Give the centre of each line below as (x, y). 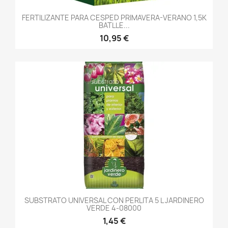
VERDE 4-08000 (114, 208)
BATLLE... (114, 25)
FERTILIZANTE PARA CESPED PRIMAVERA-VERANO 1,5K (114, 18)
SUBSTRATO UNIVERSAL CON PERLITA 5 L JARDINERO (114, 201)
